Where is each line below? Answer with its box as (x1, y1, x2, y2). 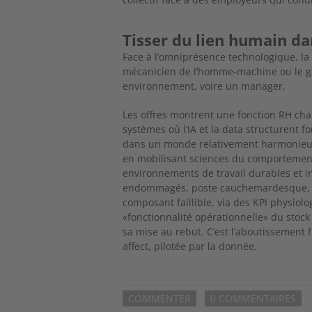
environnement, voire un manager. (123, 79, 286, 93)
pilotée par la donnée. (154, 239, 258, 253)
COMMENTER (128, 292, 192, 306)
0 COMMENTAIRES (210, 292, 297, 306)
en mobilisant (123, 151, 190, 165)
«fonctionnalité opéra (123, 210, 223, 224)
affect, (123, 239, 155, 253)
